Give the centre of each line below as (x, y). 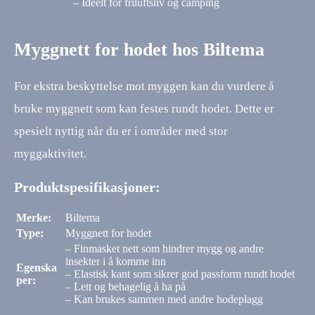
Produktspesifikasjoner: (87, 187)
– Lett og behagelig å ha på (126, 287)
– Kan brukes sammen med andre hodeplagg (164, 300)
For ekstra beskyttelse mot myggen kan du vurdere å (144, 86)
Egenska (37, 268)
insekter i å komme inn (116, 262)
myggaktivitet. (50, 154)
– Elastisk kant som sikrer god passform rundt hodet (180, 274)
